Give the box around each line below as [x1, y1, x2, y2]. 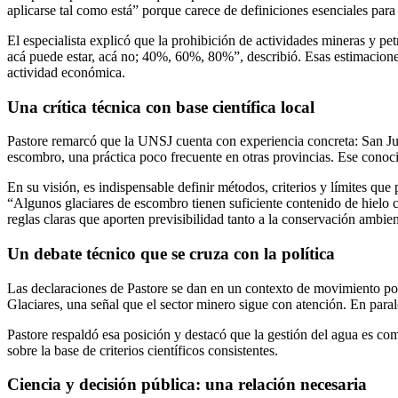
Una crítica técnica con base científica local [7, 97, 314, 116]
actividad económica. [7, 64, 125, 80]
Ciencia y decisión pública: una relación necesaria [7, 375, 367, 394]
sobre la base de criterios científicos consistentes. [7, 342, 278, 358]
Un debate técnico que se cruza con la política [7, 243, 335, 263]
